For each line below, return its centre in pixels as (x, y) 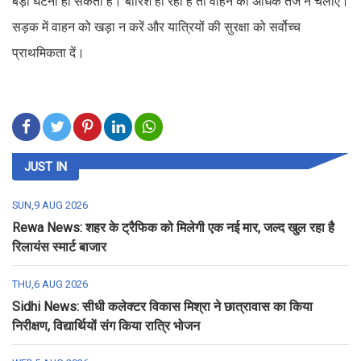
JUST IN (46, 166)
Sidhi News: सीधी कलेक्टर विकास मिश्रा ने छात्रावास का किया (162, 306)
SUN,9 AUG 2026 (50, 205)
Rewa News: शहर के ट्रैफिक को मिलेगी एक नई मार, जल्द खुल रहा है (173, 227)
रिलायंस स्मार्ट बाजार (59, 247)
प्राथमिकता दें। (50, 52)
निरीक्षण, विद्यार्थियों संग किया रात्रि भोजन (106, 326)
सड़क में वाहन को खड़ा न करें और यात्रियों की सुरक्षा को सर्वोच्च (156, 27)
